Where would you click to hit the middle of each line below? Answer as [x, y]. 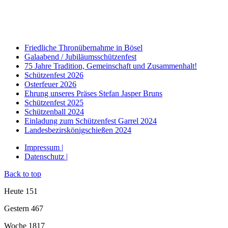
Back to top [23, 174]
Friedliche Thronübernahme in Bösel [83, 48]
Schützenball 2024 [54, 112]
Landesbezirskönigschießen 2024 [78, 130]
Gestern [18, 209]
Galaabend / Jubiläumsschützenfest [80, 57]
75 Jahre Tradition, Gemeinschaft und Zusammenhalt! [111, 66]
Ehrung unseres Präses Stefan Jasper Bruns [93, 94]
